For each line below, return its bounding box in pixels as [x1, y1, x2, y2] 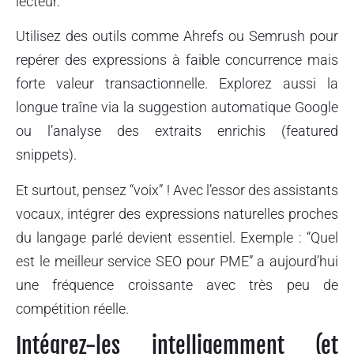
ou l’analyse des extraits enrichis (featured [16, 122, 338, 140]
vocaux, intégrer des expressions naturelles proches [16, 205, 338, 222]
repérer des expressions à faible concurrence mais [16, 51, 338, 69]
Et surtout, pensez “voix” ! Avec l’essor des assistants [16, 181, 338, 198]
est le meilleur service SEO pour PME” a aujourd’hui [16, 252, 338, 269]
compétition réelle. [16, 299, 129, 317]
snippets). [16, 146, 77, 164]
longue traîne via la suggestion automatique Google [16, 99, 338, 116]
